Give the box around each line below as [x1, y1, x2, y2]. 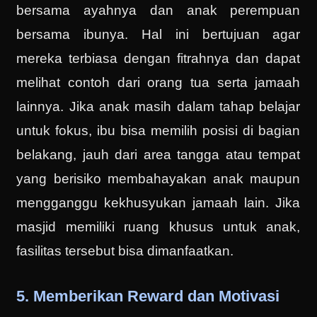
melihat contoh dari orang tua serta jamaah [16, 75, 301, 91]
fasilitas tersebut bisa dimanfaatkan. [16, 243, 234, 259]
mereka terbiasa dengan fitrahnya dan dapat [16, 51, 301, 67]
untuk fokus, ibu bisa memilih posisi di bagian [16, 123, 301, 139]
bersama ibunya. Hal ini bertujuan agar [16, 27, 301, 42]
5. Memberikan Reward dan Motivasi [16, 287, 280, 306]
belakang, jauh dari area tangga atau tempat [16, 147, 301, 163]
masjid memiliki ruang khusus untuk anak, [16, 219, 301, 235]
